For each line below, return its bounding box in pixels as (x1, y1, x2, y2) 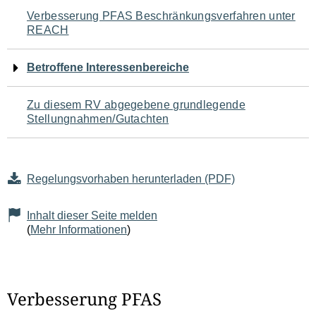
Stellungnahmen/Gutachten (27, 113, 169, 125)
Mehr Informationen (30, 224, 127, 236)
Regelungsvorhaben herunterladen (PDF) (27, 173, 235, 185)
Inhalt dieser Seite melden (27, 209, 157, 221)
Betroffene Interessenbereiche (27, 61, 189, 73)
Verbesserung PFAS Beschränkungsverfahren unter (27, 10, 296, 22)
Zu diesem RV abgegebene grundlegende (27, 99, 245, 111)
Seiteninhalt (6, 87, 121, 114)
